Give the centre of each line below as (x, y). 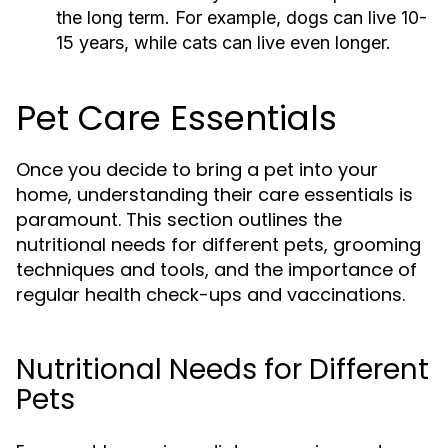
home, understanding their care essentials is (214, 194)
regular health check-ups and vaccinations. (210, 294)
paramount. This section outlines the (179, 219)
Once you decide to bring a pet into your (197, 169)
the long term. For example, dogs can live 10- (241, 17)
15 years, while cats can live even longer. (223, 42)
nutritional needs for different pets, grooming (218, 244)
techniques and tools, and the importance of (216, 269)
